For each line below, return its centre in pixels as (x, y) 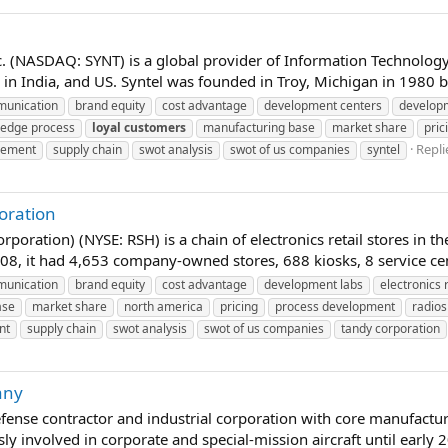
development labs (313, 284)
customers (155, 127)
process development (335, 306)
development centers (323, 105)
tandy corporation (390, 328)
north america (163, 306)
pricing (239, 306)
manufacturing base (259, 127)
